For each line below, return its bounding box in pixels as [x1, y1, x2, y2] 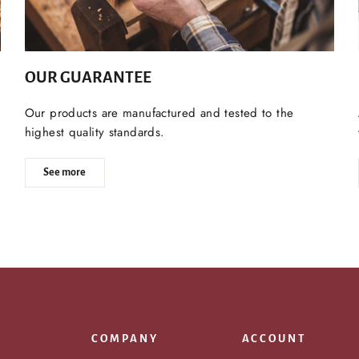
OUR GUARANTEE [24, 69, 151, 87]
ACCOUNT [241, 333, 307, 345]
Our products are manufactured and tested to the [24, 104, 294, 123]
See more [43, 167, 87, 179]
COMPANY [91, 333, 159, 345]
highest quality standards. [24, 123, 165, 142]
